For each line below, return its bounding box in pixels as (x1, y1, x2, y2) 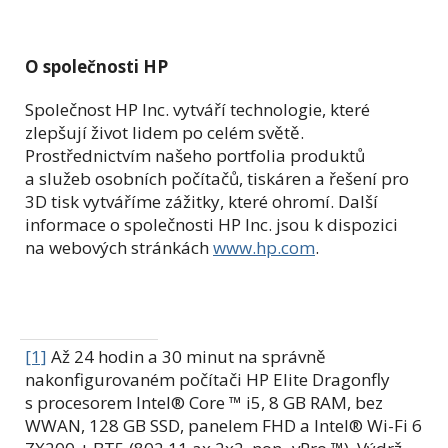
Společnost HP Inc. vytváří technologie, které (25, 97, 370, 121)
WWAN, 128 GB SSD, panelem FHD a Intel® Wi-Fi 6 (25, 413, 422, 437)
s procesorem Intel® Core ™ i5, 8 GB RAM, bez (25, 390, 383, 414)
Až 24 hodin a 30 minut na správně (47, 344, 326, 368)
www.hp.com (213, 235, 315, 259)
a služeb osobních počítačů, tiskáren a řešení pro (25, 166, 409, 190)
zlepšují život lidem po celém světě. (25, 120, 304, 144)
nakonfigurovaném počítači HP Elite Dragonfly (25, 367, 390, 391)
